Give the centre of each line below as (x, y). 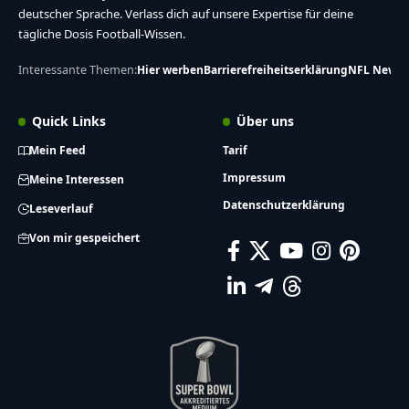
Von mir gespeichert (84, 237)
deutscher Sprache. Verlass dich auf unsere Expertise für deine (186, 13)
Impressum (254, 177)
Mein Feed (58, 150)
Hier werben (170, 69)
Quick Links (69, 121)
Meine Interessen (77, 179)
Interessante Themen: (78, 69)
